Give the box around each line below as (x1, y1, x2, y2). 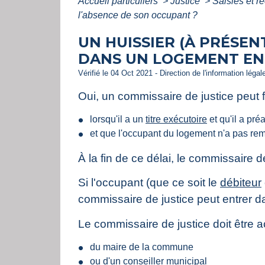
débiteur (220, 176, 261, 189)
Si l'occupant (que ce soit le (78, 176, 220, 189)
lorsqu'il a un (90, 114, 146, 124)
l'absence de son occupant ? (78, 9, 198, 20)
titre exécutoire (146, 114, 207, 124)
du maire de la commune (90, 242, 193, 253)
